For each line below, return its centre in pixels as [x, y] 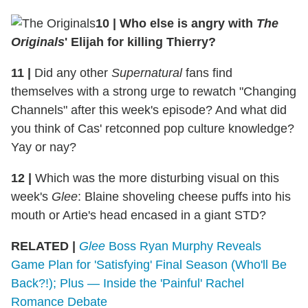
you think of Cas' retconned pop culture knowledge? [153, 129]
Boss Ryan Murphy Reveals [183, 246]
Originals [38, 42]
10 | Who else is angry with [176, 24]
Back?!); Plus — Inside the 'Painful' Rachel [128, 284]
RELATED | [45, 246]
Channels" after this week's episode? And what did [149, 110]
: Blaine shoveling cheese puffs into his [184, 197]
